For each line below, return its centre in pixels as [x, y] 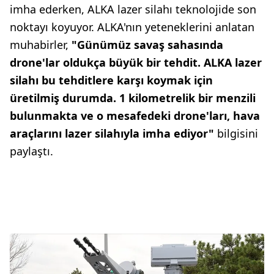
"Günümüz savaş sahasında [146, 45]
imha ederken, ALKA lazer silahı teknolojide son [133, 9]
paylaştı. [31, 151]
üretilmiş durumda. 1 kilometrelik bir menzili [133, 98]
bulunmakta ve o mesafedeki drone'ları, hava [135, 116]
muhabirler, [39, 45]
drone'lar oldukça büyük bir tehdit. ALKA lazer [136, 63]
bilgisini [238, 134]
